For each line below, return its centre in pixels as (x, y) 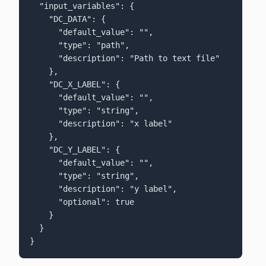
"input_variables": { (34, 6)
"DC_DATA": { (39, 19)
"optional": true (44, 202)
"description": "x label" (44, 124)
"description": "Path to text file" (44, 58)
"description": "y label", (44, 189)
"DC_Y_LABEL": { (39, 150)
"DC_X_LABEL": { (39, 85)
